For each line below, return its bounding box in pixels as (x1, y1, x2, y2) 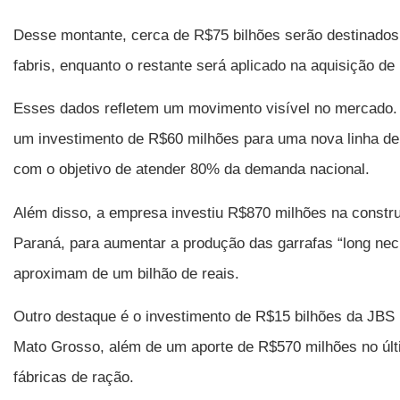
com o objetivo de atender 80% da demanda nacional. (13, 161, 370, 179)
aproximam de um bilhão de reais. (13, 264, 239, 282)
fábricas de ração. (13, 369, 134, 387)
